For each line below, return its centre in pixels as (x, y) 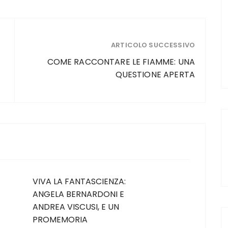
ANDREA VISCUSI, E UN (76, 207)
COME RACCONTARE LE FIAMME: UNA (121, 62)
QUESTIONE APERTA (155, 74)
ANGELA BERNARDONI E (78, 194)
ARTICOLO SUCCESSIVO (153, 45)
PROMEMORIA (60, 220)
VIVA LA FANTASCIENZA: (79, 181)
